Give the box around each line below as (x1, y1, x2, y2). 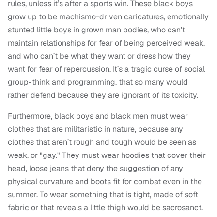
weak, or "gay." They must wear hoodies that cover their (8, 150, 206, 161)
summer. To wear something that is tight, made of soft (8, 189, 198, 200)
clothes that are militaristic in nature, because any (8, 124, 183, 135)
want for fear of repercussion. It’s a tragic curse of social (8, 64, 205, 75)
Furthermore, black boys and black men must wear (8, 111, 188, 122)
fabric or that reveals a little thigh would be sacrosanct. (8, 202, 203, 213)
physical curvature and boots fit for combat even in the (8, 176, 202, 187)
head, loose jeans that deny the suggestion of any (8, 163, 183, 174)
